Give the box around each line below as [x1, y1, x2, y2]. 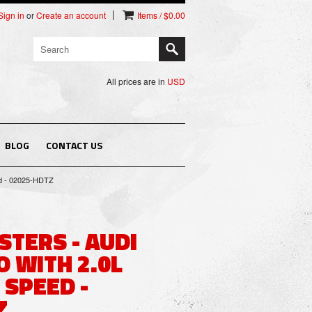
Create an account [36, 9, 106, 21]
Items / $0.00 [137, 9, 185, 21]
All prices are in [107, 75, 167, 87]
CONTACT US [46, 138, 102, 153]
